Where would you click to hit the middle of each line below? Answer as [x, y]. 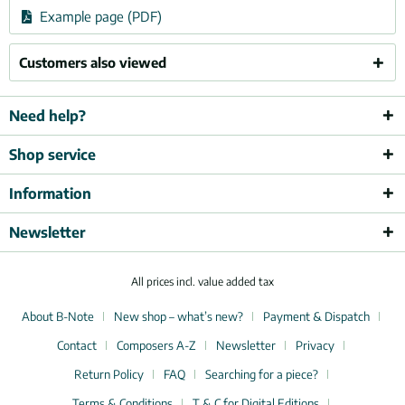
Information [50, 193]
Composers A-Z [156, 346]
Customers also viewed [93, 62]
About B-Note [58, 317]
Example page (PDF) [99, 16]
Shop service [52, 155]
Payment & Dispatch [316, 317]
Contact [77, 346]
